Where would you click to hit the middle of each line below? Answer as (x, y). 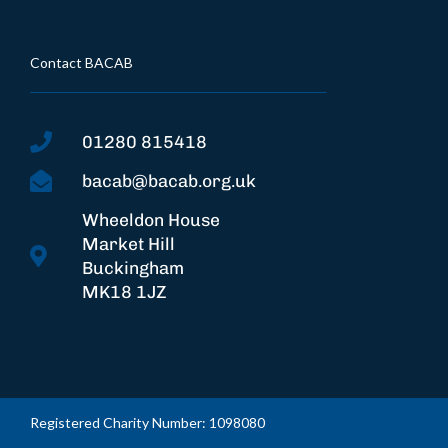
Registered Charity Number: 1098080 (147, 422)
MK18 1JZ (124, 292)
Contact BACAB (81, 63)
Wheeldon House (150, 220)
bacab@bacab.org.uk (168, 181)
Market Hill (128, 244)
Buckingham (132, 268)
